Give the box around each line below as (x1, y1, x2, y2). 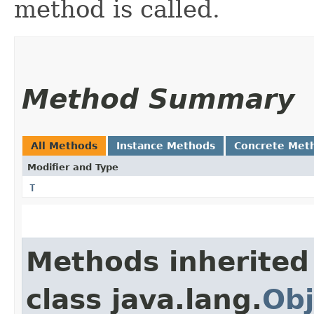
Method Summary (22, 83, 294, 115)
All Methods (31, 139, 97, 151)
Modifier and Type (27, 161, 118, 172)
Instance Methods (116, 139, 215, 151)
